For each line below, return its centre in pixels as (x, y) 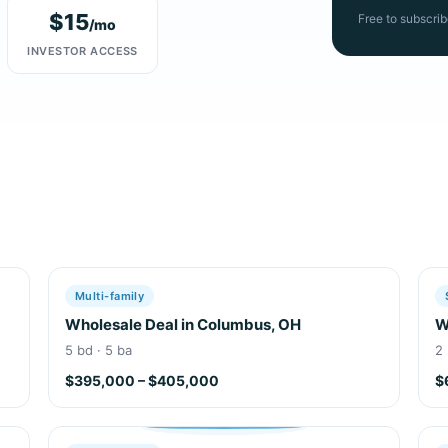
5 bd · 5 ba (98, 349)
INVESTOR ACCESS (82, 50)
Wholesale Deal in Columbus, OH (183, 324)
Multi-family (110, 295)
